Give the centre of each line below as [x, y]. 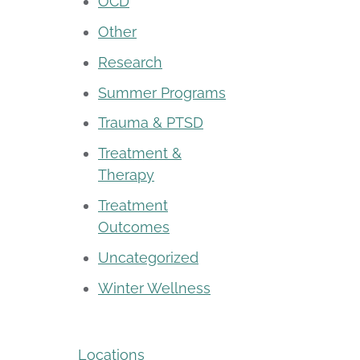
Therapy [126, 175]
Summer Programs [162, 92]
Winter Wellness [154, 288]
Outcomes [134, 227]
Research [130, 62]
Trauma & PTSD [151, 123]
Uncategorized [148, 257]
